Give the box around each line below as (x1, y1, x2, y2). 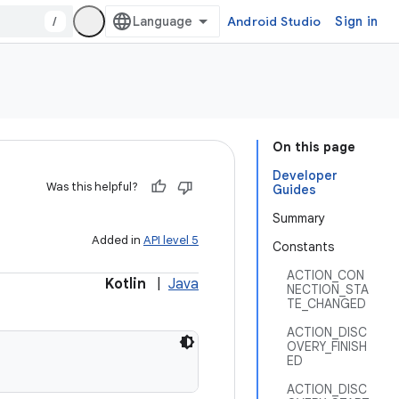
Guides (273, 182, 316, 198)
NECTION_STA (287, 281, 369, 297)
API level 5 (143, 232, 199, 248)
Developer (273, 167, 338, 183)
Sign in (335, 13, 378, 29)
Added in (92, 232, 143, 248)
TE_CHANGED (287, 296, 366, 312)
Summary (273, 210, 325, 226)
